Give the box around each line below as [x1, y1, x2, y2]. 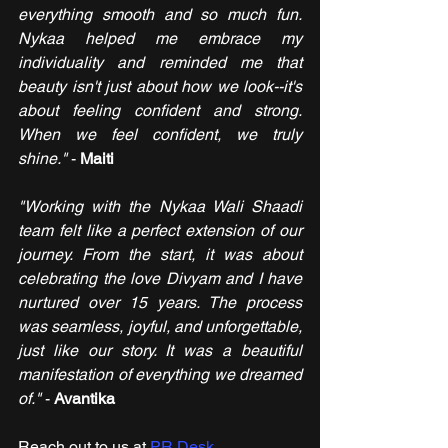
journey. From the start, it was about [18, 245, 302, 265]
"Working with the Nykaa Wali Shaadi [18, 197, 302, 217]
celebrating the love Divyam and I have [18, 269, 302, 289]
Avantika [54, 389, 115, 409]
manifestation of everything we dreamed [18, 365, 302, 385]
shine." [18, 149, 67, 169]
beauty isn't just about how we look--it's [18, 77, 302, 97]
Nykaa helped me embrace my [18, 29, 302, 49]
